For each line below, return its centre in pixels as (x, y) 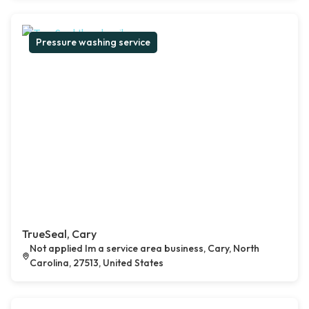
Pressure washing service (93, 42)
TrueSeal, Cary (59, 234)
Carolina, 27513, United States (96, 263)
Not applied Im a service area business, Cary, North (144, 249)
